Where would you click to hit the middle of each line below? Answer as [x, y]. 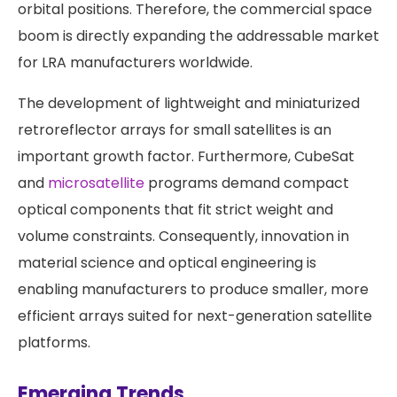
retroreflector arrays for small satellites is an [175, 130]
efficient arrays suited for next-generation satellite [195, 316]
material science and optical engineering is [167, 263]
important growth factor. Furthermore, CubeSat [186, 157]
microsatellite [96, 183]
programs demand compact [247, 183]
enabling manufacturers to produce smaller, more [193, 290]
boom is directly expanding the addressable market [198, 36]
